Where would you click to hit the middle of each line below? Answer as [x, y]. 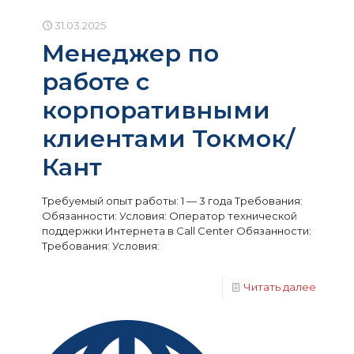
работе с [96, 82]
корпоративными [156, 110]
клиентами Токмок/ [168, 139]
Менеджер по [130, 53]
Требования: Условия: [101, 246]
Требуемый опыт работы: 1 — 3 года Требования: [172, 201]
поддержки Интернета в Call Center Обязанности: [177, 231]
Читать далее [280, 287]
